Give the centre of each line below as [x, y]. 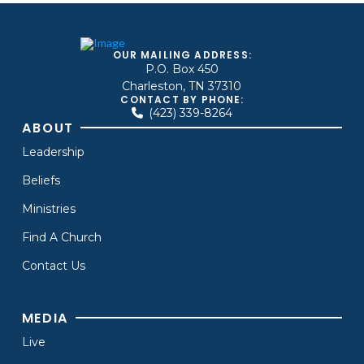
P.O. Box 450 [182, 69]
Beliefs [41, 180]
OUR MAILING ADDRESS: [182, 55]
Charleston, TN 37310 [182, 86]
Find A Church [61, 237]
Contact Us [53, 265]
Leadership [53, 152]
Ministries [48, 208]
